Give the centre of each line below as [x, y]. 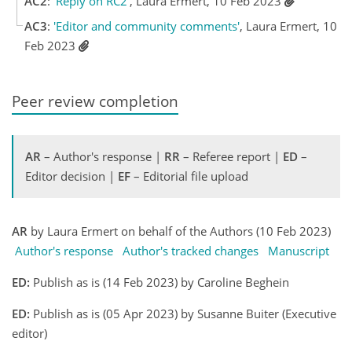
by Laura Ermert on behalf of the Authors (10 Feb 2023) [179, 231]
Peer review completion [95, 101]
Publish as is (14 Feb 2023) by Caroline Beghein [161, 282]
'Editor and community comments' [147, 26]
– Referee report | [231, 157]
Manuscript [299, 251]
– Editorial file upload [189, 176]
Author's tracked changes [191, 251]
